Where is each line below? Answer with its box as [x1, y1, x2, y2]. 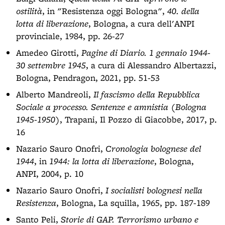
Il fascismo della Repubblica [93, 88, 200, 100]
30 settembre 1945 [16, 59, 86, 71]
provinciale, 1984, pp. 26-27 [16, 30, 124, 42]
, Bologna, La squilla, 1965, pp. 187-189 [56, 197, 210, 208]
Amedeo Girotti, [16, 47, 81, 58]
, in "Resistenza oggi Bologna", [42, 5, 167, 17]
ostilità [16, 5, 42, 17]
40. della [167, 5, 199, 17]
